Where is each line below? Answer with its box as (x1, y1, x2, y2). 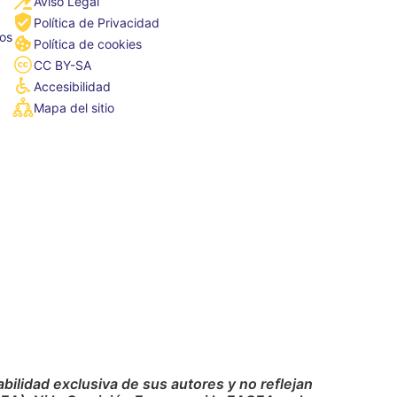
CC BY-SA (33, 57, 91, 73)
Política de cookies (33, 35, 142, 51)
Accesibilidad (33, 78, 111, 94)
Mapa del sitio (33, 99, 114, 115)
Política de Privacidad (33, 14, 160, 30)
